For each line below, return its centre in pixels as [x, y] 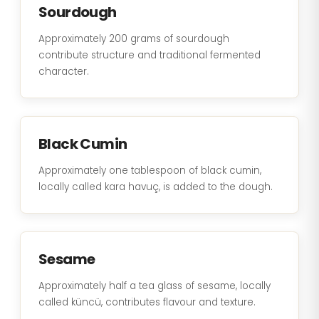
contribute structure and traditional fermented [150, 55]
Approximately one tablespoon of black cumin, [150, 171]
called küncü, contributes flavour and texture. [147, 302]
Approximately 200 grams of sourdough [134, 39]
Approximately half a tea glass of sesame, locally [155, 286]
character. [64, 72]
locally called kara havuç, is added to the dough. [156, 187]
